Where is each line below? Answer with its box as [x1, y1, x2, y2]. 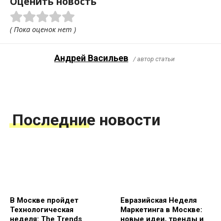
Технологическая [10, 205, 74, 215]
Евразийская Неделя [120, 196, 197, 205]
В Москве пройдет [10, 196, 78, 205]
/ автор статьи [133, 55, 175, 63]
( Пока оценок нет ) [10, 25, 76, 35]
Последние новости [12, 110, 160, 130]
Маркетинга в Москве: [120, 205, 202, 215]
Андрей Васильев [54, 53, 128, 64]
